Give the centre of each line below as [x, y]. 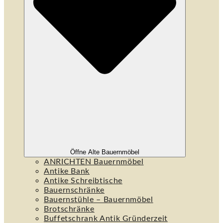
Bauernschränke [74, 190]
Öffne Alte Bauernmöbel [105, 152]
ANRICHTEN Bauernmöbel [94, 162]
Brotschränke [69, 209]
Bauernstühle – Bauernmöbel [99, 199]
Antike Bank [67, 171]
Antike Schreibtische [83, 180]
